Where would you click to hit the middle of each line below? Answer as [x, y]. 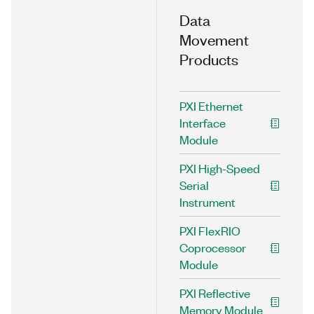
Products [209, 59]
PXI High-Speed [220, 168]
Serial [194, 185]
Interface [203, 123]
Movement [214, 39]
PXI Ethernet [211, 106]
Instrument [207, 202]
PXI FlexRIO [210, 231]
